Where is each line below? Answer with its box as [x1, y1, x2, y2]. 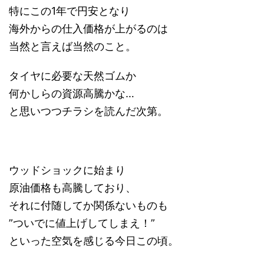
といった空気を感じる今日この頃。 [9, 234, 179, 247]
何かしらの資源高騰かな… [9, 87, 134, 100]
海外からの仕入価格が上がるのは [9, 22, 168, 35]
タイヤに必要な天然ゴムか [9, 69, 136, 82]
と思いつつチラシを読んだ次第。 [9, 104, 168, 117]
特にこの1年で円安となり [9, 4, 130, 17]
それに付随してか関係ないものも [9, 199, 168, 212]
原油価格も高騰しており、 [9, 181, 136, 194]
